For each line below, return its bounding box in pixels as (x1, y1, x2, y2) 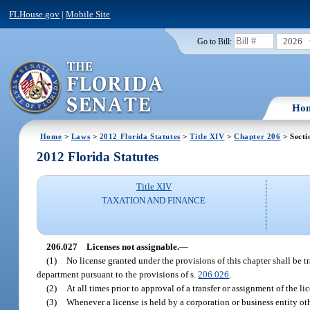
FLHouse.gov (9, 8, 60, 19)
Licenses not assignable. (86, 241, 179, 252)
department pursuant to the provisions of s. (37, 268, 199, 280)
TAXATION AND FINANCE (102, 195, 206, 206)
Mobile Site (66, 8, 111, 19)
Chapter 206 (234, 131, 281, 140)
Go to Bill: (197, 37, 232, 46)
